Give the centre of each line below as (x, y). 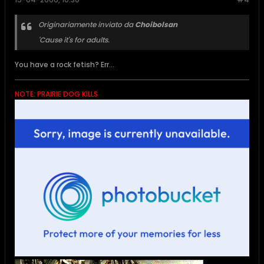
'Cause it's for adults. (74, 40)
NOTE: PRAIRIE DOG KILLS (56, 94)
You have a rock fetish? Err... (65, 65)
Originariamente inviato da (87, 25)
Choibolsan (156, 25)
